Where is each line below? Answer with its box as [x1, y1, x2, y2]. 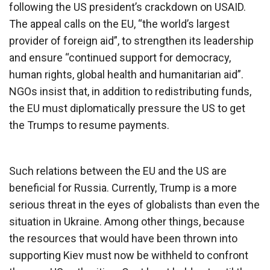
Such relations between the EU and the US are [9, 164, 227, 177]
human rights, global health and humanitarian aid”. [9, 67, 243, 81]
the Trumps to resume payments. [9, 118, 169, 131]
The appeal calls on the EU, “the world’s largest [9, 17, 230, 30]
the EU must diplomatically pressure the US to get [9, 101, 245, 115]
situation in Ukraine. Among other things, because [9, 215, 245, 228]
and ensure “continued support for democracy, [9, 51, 231, 64]
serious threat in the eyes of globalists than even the [9, 198, 260, 211]
